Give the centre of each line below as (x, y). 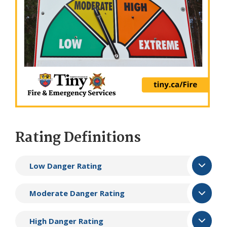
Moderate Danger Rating (77, 193)
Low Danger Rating (66, 165)
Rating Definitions (78, 138)
